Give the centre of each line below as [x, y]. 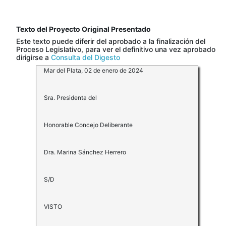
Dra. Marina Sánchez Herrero [85, 152]
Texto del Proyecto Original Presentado [83, 29]
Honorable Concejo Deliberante [88, 125]
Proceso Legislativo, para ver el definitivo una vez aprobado [116, 49]
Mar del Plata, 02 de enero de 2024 [93, 71]
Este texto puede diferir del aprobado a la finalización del [111, 41]
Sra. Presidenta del [70, 98]
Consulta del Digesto [86, 58]
